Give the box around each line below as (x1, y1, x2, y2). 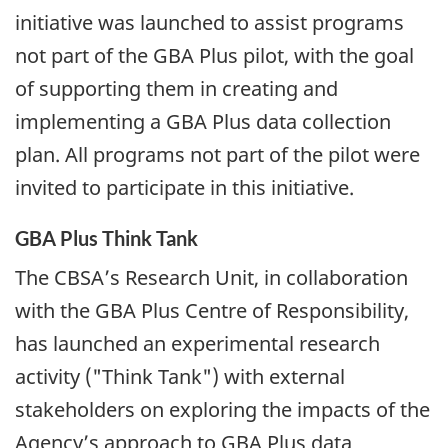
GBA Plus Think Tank (15, 226, 198, 251)
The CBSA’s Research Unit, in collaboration (15, 263, 408, 291)
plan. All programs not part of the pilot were (15, 141, 420, 169)
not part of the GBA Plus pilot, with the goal (15, 42, 414, 70)
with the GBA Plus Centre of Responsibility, (15, 296, 409, 324)
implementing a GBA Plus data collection (15, 108, 391, 136)
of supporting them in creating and (15, 75, 338, 103)
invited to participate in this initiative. (15, 174, 354, 202)
